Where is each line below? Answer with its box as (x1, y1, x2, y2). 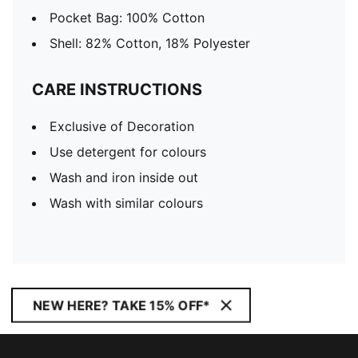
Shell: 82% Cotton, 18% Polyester (50, 35, 250, 51)
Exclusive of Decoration (50, 118, 194, 134)
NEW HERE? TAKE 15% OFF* (33, 297, 210, 313)
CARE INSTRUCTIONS (32, 80, 202, 99)
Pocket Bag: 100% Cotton (50, 10, 205, 26)
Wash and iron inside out (50, 169, 198, 185)
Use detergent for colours (50, 144, 206, 160)
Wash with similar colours (50, 195, 203, 211)
